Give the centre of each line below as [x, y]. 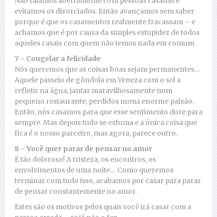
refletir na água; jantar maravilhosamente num [93, 91]
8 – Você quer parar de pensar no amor [83, 149]
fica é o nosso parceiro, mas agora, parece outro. [96, 133]
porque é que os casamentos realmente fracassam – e [105, 22]
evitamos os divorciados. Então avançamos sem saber [104, 11]
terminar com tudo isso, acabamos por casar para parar [108, 181]
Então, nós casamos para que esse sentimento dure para [108, 112]
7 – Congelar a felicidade [58, 59]
